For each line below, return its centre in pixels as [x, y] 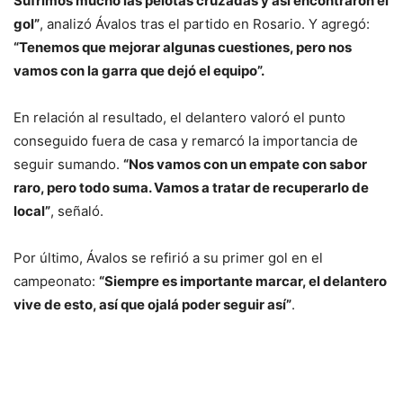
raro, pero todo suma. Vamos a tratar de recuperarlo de [191, 188]
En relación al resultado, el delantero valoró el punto [179, 118]
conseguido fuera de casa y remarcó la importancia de [186, 141]
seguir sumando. [68, 165]
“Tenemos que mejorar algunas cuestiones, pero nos [183, 48]
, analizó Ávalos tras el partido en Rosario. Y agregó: [205, 24]
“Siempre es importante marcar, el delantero [243, 282]
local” [32, 211]
